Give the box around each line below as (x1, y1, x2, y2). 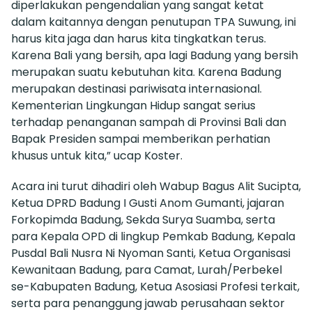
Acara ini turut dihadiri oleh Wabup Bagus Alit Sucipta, (11, 178, 301, 194)
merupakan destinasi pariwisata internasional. (11, 80, 262, 97)
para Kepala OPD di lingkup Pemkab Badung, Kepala (11, 228, 295, 244)
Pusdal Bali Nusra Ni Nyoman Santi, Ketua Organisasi (11, 244, 290, 261)
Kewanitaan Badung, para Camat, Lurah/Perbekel (11, 261, 282, 278)
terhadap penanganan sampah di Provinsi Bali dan (11, 114, 286, 130)
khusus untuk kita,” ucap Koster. (11, 147, 182, 164)
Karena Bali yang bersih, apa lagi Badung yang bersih (11, 47, 298, 63)
